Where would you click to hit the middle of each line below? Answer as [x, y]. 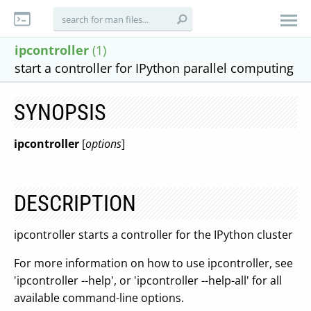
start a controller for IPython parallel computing [154, 68]
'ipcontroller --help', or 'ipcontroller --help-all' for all [148, 280]
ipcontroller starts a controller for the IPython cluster [153, 235]
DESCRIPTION [75, 203]
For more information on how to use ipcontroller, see [153, 263]
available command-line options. [99, 298]
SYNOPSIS [60, 112]
